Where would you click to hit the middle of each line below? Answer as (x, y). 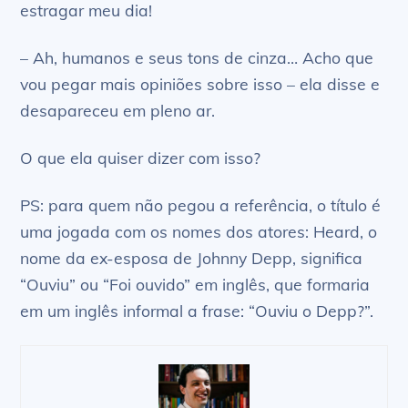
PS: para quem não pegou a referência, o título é (201, 204)
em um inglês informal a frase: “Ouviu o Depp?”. (197, 310)
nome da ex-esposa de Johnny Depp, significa (192, 257)
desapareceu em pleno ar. (118, 110)
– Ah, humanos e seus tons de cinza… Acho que (197, 57)
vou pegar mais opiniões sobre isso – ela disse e (200, 83)
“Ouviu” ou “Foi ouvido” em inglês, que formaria (195, 284)
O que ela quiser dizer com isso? (141, 157)
